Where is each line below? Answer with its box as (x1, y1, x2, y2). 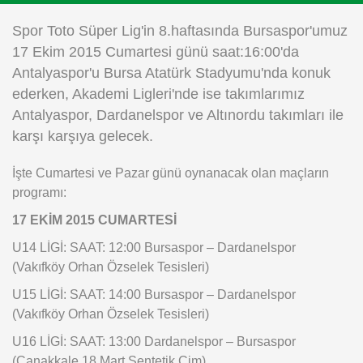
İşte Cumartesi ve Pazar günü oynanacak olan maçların (12, 165, 329, 181)
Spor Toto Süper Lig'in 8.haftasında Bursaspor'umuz (12, 23, 348, 40)
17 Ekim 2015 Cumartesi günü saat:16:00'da (12, 44, 299, 61)
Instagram (65, 21, 130, 37)
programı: (12, 185, 66, 200)
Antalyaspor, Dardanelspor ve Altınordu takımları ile (12, 107, 344, 124)
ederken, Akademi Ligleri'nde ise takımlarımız (12, 86, 305, 103)
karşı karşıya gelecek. (12, 128, 153, 145)
